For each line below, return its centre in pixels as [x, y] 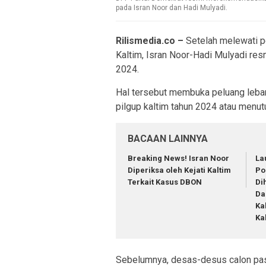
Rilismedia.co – [150, 40]
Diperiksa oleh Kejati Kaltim [179, 170]
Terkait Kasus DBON [165, 182]
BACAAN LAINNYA [168, 138]
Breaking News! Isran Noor [178, 158]
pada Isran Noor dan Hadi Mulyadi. [172, 7]
